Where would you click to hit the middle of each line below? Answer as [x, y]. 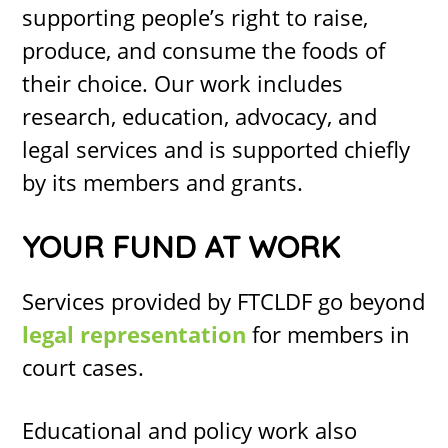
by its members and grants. [163, 182]
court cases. [83, 367]
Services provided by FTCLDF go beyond [224, 301]
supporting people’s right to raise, [195, 17]
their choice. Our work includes [183, 83]
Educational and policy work [166, 430]
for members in [328, 334]
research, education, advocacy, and [200, 116]
